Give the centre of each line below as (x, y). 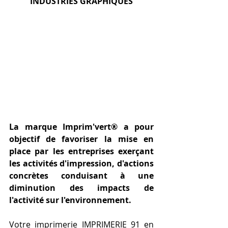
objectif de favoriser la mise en (81, 139)
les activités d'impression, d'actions (81, 164)
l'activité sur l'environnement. (70, 200)
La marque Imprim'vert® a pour (81, 127)
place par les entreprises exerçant (81, 151)
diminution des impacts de (81, 188)
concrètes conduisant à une (81, 176)
